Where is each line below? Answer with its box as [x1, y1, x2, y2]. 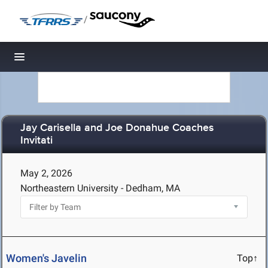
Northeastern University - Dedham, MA [20, 182, 180, 194]
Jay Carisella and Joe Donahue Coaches [20, 121, 214, 135]
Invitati [20, 134, 53, 148]
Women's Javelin [6, 252, 87, 265]
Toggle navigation [20, 54, 100, 66]
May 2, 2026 [20, 167, 72, 179]
